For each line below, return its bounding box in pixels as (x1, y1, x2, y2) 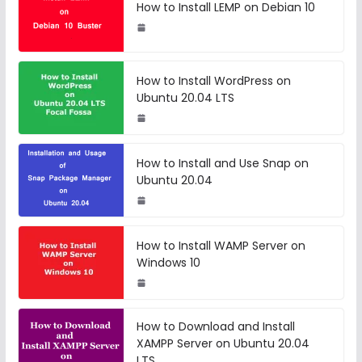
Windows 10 (136, 255, 200, 271)
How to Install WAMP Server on (136, 238, 305, 255)
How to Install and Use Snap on (136, 155, 309, 172)
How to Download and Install (136, 318, 295, 335)
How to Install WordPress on (136, 73, 291, 90)
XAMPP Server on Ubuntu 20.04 (136, 335, 309, 352)
